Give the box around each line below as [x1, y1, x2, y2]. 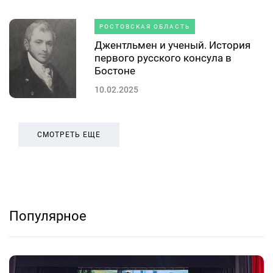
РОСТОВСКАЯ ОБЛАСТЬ [99, 23, 190, 30]
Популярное [9, 208, 87, 224]
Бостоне [94, 64, 135, 77]
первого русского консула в [94, 51, 232, 64]
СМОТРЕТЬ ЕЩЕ [37, 130, 101, 139]
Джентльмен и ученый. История [94, 38, 250, 51]
